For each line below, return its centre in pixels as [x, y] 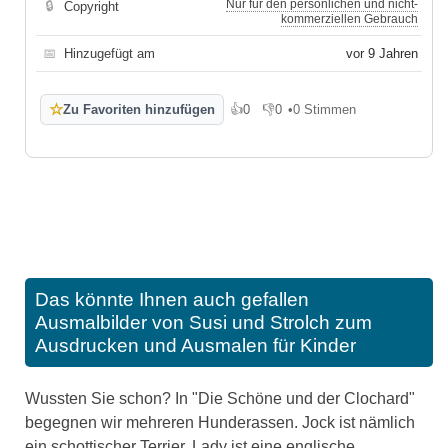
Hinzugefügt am [109, 54]
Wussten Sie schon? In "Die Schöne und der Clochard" [220, 399]
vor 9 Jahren [382, 54]
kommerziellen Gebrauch [349, 19]
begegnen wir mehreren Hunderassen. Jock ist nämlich [220, 423]
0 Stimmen [324, 110]
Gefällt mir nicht [308, 117]
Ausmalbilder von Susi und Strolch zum [203, 323]
